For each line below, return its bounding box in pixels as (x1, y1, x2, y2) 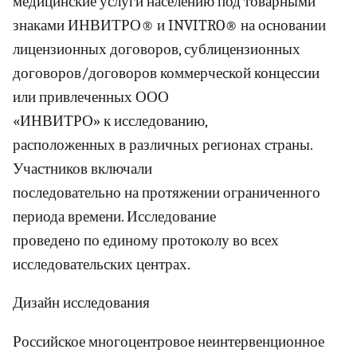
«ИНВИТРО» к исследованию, (13, 112, 207, 130)
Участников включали (13, 159, 152, 178)
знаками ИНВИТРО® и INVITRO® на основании (13, 16, 326, 34)
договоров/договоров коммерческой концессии (13, 64, 320, 82)
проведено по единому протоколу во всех (13, 231, 279, 249)
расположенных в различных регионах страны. (13, 135, 312, 154)
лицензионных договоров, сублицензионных (13, 40, 300, 58)
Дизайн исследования (13, 294, 150, 312)
